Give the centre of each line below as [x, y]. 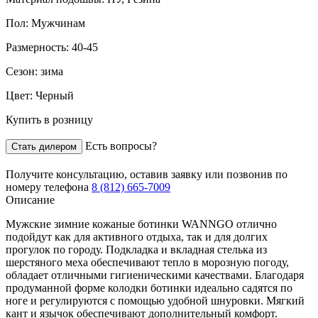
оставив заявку [166, 174]
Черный [55, 95]
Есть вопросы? [120, 146]
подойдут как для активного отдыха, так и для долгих [137, 236]
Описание [30, 199]
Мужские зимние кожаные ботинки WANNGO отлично [141, 224]
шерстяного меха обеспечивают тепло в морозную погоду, [147, 262]
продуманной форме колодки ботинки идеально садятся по [149, 287]
